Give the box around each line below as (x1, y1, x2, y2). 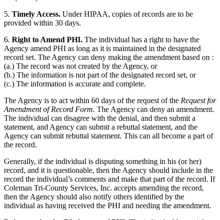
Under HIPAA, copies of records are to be (60, 10, 193, 19)
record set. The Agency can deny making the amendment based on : (4, 53, 214, 62)
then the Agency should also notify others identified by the (4, 192, 184, 201)
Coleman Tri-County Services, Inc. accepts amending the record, (4, 184, 204, 192)
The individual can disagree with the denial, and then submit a (4, 114, 195, 123)
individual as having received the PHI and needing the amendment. (4, 201, 211, 210)
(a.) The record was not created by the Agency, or (4, 62, 157, 71)
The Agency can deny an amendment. (95, 105, 214, 114)
